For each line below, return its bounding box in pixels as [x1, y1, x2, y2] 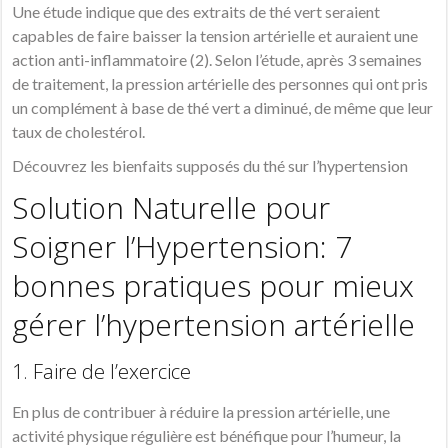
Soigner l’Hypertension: [12, 226, 336, 268]
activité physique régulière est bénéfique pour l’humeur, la [12, 426, 402, 446]
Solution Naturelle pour [12, 187, 331, 229]
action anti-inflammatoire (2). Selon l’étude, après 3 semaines [12, 50, 423, 70]
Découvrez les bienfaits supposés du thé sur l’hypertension [12, 156, 409, 176]
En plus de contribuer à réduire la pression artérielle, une [12, 402, 391, 422]
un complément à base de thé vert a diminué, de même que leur [12, 98, 434, 118]
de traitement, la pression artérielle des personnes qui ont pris [12, 74, 429, 94]
